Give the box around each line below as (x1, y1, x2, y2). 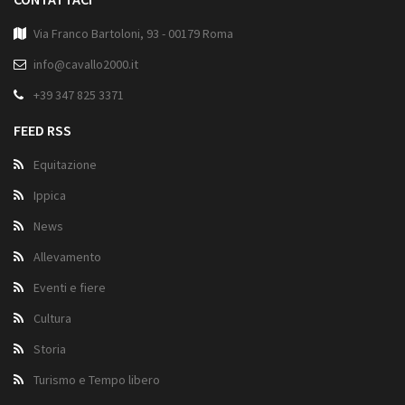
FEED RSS (14, 121, 71, 140)
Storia (33, 341, 66, 358)
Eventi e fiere (33, 279, 106, 297)
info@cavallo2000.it (33, 56, 138, 73)
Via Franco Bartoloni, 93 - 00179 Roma (33, 25, 233, 42)
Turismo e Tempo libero (33, 372, 160, 389)
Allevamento (33, 249, 101, 266)
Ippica (33, 187, 66, 204)
